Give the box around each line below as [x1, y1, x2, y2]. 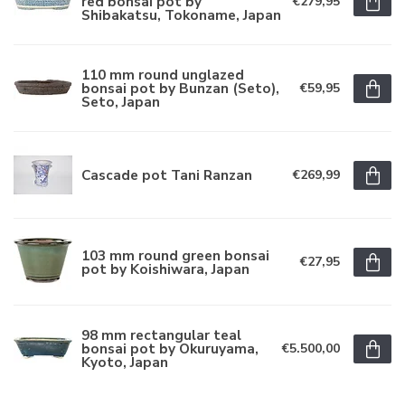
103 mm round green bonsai [81, 245, 269, 265]
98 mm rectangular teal [81, 325, 241, 344]
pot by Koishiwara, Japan [81, 259, 250, 278]
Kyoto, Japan [81, 353, 168, 372]
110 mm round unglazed [81, 65, 244, 84]
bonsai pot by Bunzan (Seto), [81, 79, 279, 98]
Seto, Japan [81, 92, 160, 111]
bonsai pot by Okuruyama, [81, 339, 259, 358]
